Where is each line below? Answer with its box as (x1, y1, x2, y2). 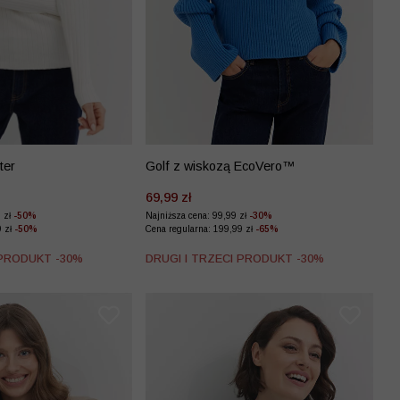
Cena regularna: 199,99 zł (146, 223, 255, 234)
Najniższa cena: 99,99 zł (146, 210, 249, 221)
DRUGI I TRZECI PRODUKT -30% (146, 251, 324, 265)
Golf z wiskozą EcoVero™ (146, 158, 295, 173)
